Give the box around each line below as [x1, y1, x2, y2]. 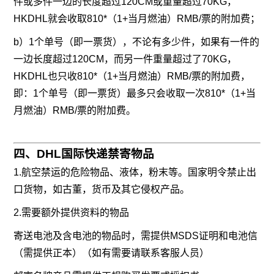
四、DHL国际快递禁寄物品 [13, 147, 155, 161]
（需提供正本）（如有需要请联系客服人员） [13, 248, 210, 259]
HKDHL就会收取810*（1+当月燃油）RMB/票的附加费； [13, 13, 261, 24]
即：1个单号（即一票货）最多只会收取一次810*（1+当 [13, 88, 256, 99]
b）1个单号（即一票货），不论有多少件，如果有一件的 [13, 37, 260, 48]
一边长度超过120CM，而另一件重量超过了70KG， [13, 54, 237, 65]
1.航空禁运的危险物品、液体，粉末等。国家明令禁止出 [13, 167, 257, 178]
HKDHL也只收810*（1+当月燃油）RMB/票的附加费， [13, 71, 251, 82]
